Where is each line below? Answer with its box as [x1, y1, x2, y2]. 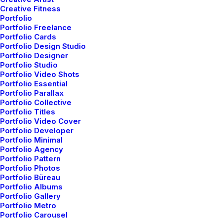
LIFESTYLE [130, 37, 158, 44]
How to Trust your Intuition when [18, 173, 174, 185]
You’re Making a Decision [18, 184, 136, 197]
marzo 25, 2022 [18, 159, 66, 168]
